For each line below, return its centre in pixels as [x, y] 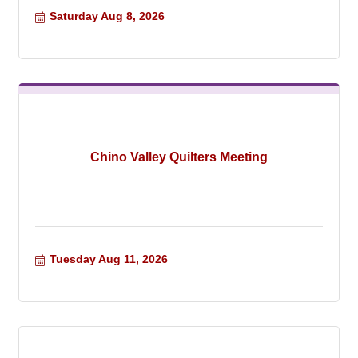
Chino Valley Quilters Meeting [179, 157]
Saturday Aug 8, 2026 [107, 16]
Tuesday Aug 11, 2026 [108, 259]
